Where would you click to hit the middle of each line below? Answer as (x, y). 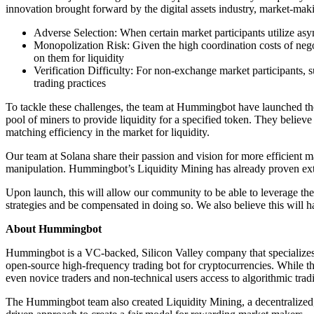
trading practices (70, 83)
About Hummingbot (54, 228)
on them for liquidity (79, 57)
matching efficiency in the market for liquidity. (108, 132)
